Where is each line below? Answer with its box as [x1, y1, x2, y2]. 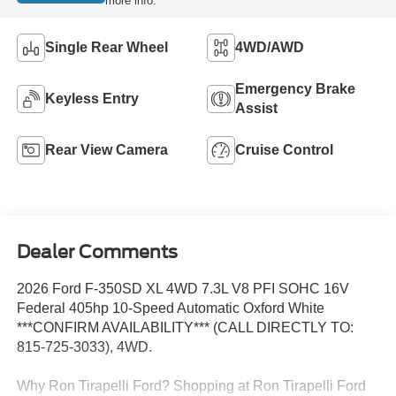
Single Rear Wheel [44, 40, 168, 56]
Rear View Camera [44, 142, 168, 158]
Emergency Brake [235, 81, 355, 97]
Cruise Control [235, 142, 333, 158]
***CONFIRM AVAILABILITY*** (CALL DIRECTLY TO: [16, 319, 354, 335]
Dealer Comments [16, 240, 178, 263]
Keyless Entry [44, 91, 139, 107]
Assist [235, 101, 278, 117]
